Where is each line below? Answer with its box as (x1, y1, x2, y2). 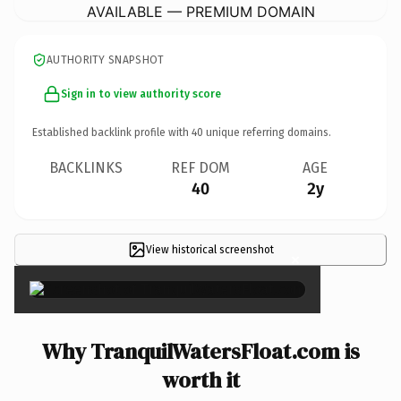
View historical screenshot (145, 243, 274, 256)
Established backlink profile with (32, 125, 192, 139)
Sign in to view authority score (61, 87, 221, 100)
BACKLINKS (49, 158, 123, 176)
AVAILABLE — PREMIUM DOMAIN (86, 2, 315, 21)
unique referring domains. (203, 125, 331, 139)
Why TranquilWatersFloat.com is (41, 336, 360, 366)
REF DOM (171, 158, 230, 176)
